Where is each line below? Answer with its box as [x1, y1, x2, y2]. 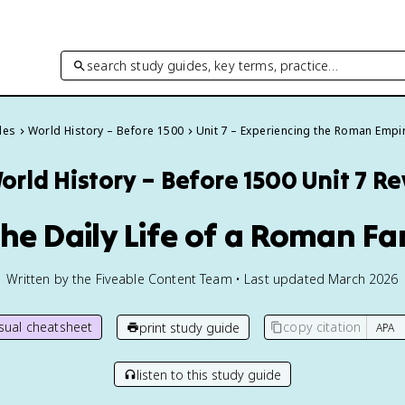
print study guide [139, 318, 240, 336]
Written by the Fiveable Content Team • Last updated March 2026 [6, 270, 399, 287]
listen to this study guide [137, 365, 281, 383]
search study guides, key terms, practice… [87, 56, 339, 74]
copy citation [283, 318, 362, 335]
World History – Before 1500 [27, 123, 184, 138]
